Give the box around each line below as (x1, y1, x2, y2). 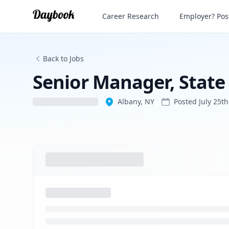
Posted (174, 97, 199, 106)
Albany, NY (118, 97, 154, 106)
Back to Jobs (43, 54, 84, 63)
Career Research (102, 11, 159, 21)
